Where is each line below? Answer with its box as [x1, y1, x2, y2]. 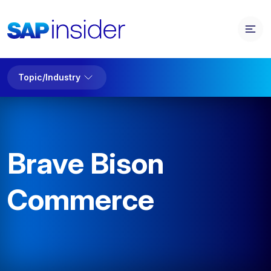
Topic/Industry [18, 72, 80, 82]
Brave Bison [7, 145, 164, 181]
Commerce [7, 181, 154, 217]
